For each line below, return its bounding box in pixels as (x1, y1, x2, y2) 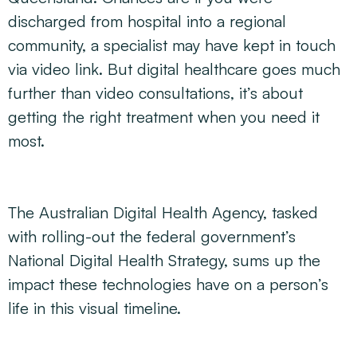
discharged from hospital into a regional (8, 11, 286, 31)
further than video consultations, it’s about (8, 83, 303, 103)
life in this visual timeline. (8, 298, 181, 318)
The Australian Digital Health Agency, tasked (8, 202, 318, 222)
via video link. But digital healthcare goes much (8, 59, 340, 79)
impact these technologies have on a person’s (8, 274, 328, 294)
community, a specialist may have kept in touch (8, 35, 335, 55)
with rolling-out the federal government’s (8, 226, 296, 246)
